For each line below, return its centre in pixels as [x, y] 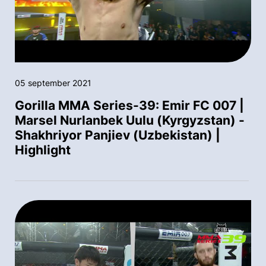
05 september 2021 [53, 83]
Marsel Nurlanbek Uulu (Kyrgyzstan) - [130, 121]
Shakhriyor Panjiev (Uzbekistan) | [118, 135]
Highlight [43, 150]
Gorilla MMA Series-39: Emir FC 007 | [129, 106]
